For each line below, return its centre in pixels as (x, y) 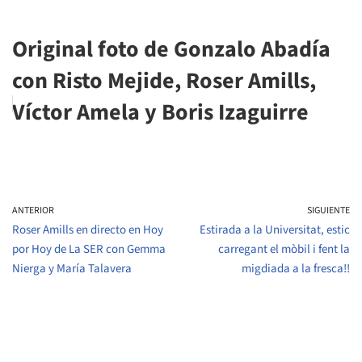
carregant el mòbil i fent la (284, 249)
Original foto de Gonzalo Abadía (171, 49)
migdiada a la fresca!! (296, 268)
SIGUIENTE (328, 210)
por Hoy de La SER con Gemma (89, 249)
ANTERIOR (33, 210)
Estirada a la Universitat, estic (275, 229)
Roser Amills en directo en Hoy (88, 229)
